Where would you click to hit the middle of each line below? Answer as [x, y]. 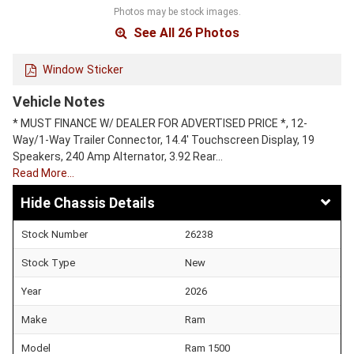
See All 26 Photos [185, 32]
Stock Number [55, 234]
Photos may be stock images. [177, 11]
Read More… [43, 173]
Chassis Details [104, 202]
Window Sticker [83, 70]
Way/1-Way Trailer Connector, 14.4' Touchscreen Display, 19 [164, 140]
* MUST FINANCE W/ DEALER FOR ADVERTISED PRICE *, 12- [160, 124]
